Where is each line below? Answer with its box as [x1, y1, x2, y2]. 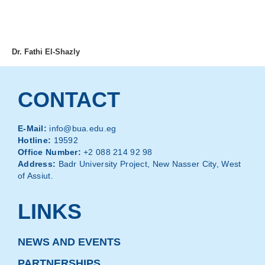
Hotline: [18, 135, 51, 145]
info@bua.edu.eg [46, 123, 117, 133]
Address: [18, 159, 59, 169]
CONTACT [18, 88, 120, 112]
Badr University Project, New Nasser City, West [58, 159, 241, 169]
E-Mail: [18, 123, 47, 133]
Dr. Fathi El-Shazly [12, 47, 80, 56]
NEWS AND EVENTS [18, 236, 121, 248]
